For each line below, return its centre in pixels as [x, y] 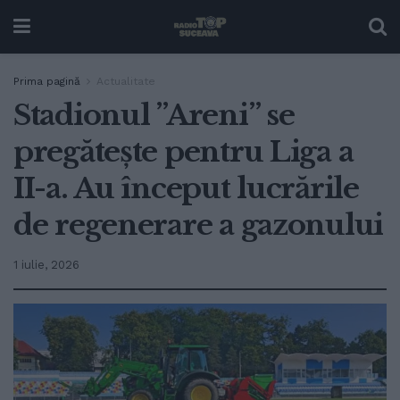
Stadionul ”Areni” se [154, 115]
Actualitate [126, 81]
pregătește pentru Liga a [183, 152]
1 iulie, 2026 [46, 264]
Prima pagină [47, 81]
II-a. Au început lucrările [186, 188]
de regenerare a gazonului [198, 225]
